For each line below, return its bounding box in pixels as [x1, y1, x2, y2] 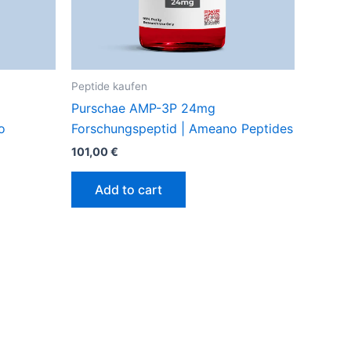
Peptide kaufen [71, 79, 147, 92]
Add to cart [95, 181, 162, 197]
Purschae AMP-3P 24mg [71, 100, 215, 117]
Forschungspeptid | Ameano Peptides [71, 121, 293, 137]
